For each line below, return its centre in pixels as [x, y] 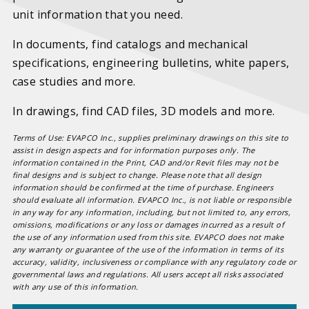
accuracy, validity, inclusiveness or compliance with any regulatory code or [154, 262]
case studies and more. [74, 81]
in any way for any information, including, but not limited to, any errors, [151, 212]
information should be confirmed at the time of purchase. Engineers [142, 187]
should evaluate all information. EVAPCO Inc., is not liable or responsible [152, 200]
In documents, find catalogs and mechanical [130, 44]
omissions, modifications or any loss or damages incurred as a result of [148, 225]
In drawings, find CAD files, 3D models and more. [143, 111]
